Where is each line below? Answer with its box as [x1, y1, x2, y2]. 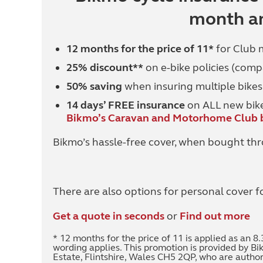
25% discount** [66, 61, 143, 74]
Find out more [180, 210, 250, 222]
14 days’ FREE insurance [66, 99, 185, 112]
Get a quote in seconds [53, 210, 164, 222]
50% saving [66, 80, 122, 93]
